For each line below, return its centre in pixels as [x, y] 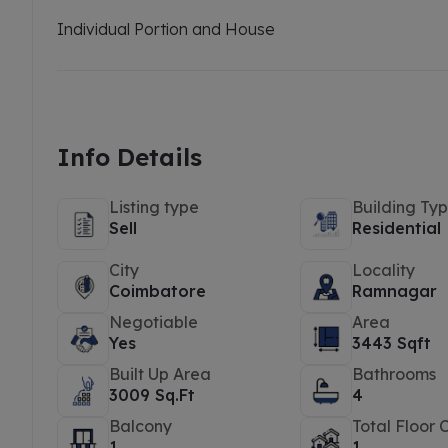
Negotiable [153, 322]
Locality [384, 270]
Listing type [154, 207]
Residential [397, 228]
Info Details [129, 157]
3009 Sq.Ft [152, 395]
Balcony [140, 426]
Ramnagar [395, 291]
